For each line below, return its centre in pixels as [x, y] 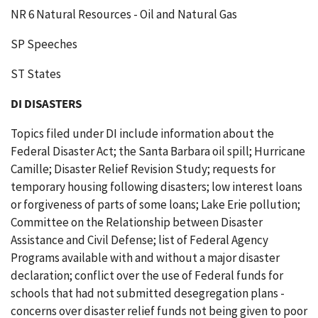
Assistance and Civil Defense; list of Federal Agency [139, 240]
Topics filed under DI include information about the [142, 133]
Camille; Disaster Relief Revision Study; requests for [143, 169]
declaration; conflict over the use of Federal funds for [147, 275]
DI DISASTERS [46, 104]
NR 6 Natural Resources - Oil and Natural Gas [124, 14]
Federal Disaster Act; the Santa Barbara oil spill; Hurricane [158, 151]
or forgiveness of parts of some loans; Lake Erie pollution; [155, 204]
